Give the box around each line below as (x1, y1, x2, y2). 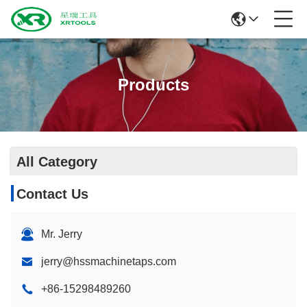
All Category (16, 154, 97, 169)
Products (118, 75, 189, 94)
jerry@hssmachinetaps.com (41, 256, 176, 267)
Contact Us (16, 186, 88, 201)
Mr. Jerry (41, 228, 82, 240)
